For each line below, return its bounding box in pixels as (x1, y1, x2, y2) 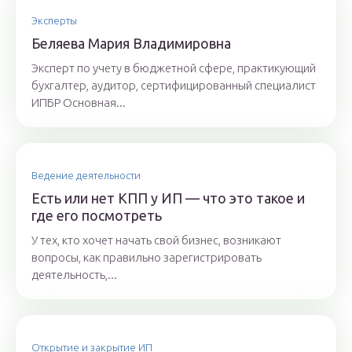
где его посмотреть (31, 207, 162, 224)
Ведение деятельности (31, 170, 141, 181)
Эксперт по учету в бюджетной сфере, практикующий (31, 61, 316, 75)
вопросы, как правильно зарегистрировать (31, 251, 262, 265)
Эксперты (31, 15, 77, 27)
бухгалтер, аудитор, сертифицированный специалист (31, 79, 316, 93)
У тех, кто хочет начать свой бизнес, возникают (31, 233, 281, 247)
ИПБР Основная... (31, 96, 126, 110)
